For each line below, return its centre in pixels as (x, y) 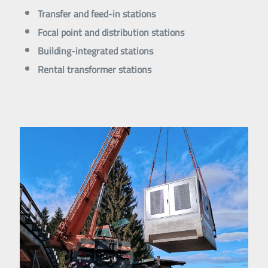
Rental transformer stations (95, 70)
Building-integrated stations (95, 51)
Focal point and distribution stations (111, 33)
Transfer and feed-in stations (97, 14)
